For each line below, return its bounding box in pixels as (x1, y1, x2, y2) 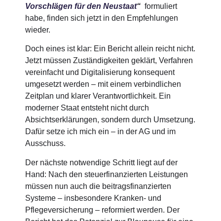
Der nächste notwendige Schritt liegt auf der (25, 158, 178, 167)
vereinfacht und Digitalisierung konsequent (25, 68, 175, 77)
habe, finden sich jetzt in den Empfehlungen (25, 13, 179, 22)
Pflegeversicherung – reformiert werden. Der (25, 205, 180, 214)
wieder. (25, 25, 51, 34)
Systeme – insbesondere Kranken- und (25, 193, 162, 202)
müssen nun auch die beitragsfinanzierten (25, 182, 172, 190)
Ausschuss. (25, 139, 66, 148)
